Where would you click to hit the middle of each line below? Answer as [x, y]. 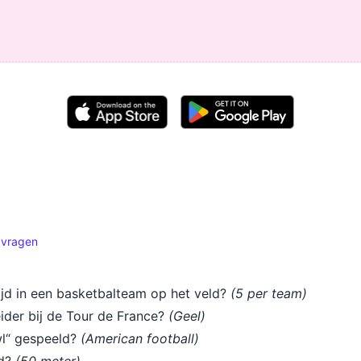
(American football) [140, 338]
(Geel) [187, 316]
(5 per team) [269, 293]
